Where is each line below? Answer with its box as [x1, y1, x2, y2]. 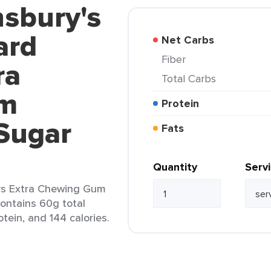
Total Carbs [167, 71, 216, 86]
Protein [168, 96, 199, 111]
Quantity [153, 159, 197, 175]
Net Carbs [169, 32, 214, 48]
